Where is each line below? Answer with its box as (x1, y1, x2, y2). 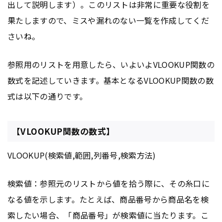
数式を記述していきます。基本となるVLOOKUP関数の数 (7, 74, 214, 86)
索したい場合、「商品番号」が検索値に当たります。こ (7, 209, 209, 221)
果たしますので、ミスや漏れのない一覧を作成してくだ (7, 14, 210, 26)
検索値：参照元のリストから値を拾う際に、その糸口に (7, 177, 210, 189)
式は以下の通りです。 (7, 90, 88, 102)
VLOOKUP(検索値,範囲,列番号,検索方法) (7, 149, 156, 161)
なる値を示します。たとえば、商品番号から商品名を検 (7, 193, 209, 205)
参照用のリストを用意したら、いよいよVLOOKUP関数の (7, 58, 215, 70)
